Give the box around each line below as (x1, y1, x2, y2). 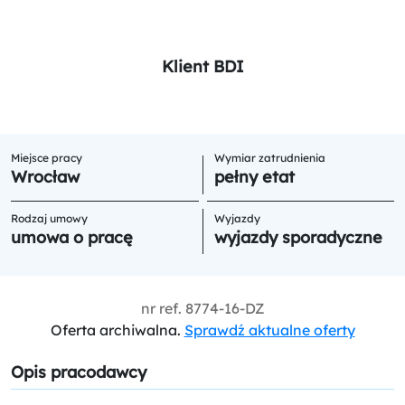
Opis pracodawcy (11, 361, 146, 382)
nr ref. (140, 298, 185, 317)
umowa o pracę (11, 226, 133, 248)
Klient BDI (161, 55, 244, 77)
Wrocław (11, 165, 80, 187)
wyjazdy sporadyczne (213, 226, 382, 248)
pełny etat (213, 165, 295, 187)
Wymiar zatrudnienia (213, 150, 325, 165)
